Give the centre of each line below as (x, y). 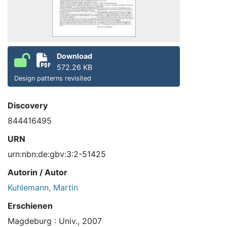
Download (74, 56)
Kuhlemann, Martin (43, 188)
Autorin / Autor (37, 173)
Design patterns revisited (53, 79)
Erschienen (30, 206)
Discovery (28, 106)
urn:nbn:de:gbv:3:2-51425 (57, 154)
